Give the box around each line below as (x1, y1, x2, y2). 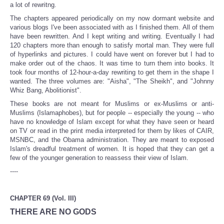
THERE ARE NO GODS (10, 207, 96, 216)
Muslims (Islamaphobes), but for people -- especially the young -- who (10, 109, 214, 117)
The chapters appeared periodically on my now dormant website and (10, 14, 214, 22)
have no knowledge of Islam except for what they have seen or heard (10, 118, 214, 126)
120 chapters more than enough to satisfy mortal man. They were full (10, 41, 214, 49)
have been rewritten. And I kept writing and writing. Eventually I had (10, 32, 214, 40)
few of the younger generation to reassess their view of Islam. (10, 154, 188, 162)
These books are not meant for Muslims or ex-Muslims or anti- (10, 100, 214, 108)
